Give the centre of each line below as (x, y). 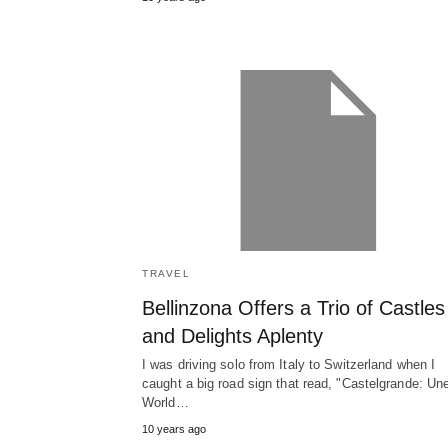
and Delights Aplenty (232, 336)
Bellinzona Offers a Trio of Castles (293, 308)
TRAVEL (166, 274)
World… (165, 403)
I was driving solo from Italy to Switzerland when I (289, 365)
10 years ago (174, 429)
